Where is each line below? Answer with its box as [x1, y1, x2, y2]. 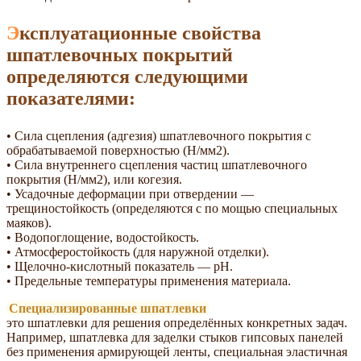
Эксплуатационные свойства [6, 22, 19, 44]
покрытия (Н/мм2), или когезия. [6, 172, 182, 186]
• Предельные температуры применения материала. [6, 273, 294, 288]
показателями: [6, 87, 135, 109]
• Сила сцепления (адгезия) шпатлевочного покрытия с [6, 128, 311, 143]
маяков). [6, 215, 52, 230]
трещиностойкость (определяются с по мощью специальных [6, 201, 338, 215]
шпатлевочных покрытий [6, 44, 233, 65]
